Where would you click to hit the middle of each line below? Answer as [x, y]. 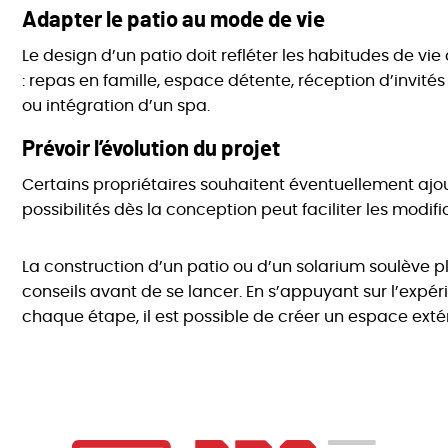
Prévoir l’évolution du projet [151, 149]
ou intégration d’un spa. [116, 106]
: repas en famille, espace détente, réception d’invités [234, 81]
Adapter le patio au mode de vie [174, 20]
